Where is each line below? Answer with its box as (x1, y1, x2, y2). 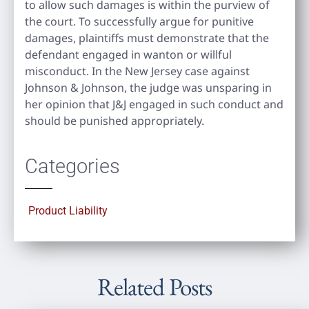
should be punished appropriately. (25, 112, 204, 128)
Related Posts (97, 270, 212, 302)
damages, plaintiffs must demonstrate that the (25, 30, 269, 46)
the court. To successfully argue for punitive (25, 13, 254, 29)
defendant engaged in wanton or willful (25, 46, 232, 62)
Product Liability (28, 203, 108, 217)
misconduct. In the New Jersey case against (25, 63, 250, 79)
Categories (25, 154, 120, 178)
